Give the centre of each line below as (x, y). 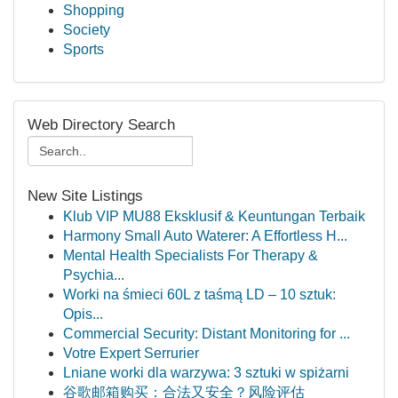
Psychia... (94, 275)
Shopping (94, 10)
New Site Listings (85, 196)
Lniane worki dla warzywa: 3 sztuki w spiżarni (206, 373)
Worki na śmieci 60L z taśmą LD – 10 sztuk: (199, 295)
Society (87, 30)
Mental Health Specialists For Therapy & (191, 255)
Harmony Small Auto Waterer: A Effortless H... (205, 236)
